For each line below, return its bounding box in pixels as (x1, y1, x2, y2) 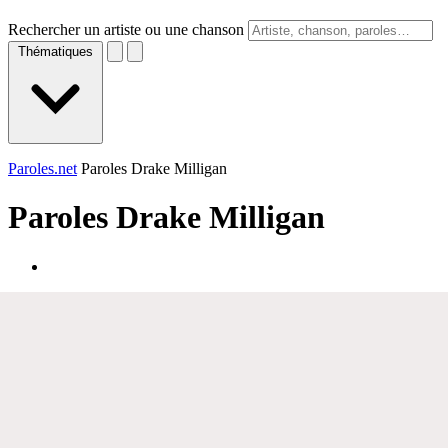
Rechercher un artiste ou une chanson (8, 21, 244, 38)
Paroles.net (8, 160, 77, 177)
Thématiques (18, 44, 93, 59)
